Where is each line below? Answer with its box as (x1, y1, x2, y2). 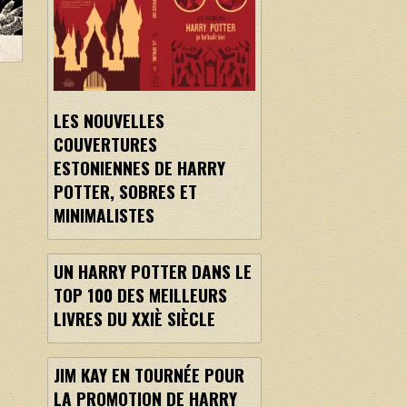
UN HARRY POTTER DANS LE (53, 258, 252, 285)
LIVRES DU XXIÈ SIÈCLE (53, 305, 215, 333)
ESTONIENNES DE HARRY (53, 154, 225, 182)
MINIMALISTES (53, 202, 154, 229)
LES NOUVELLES (53, 107, 164, 134)
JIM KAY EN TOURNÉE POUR (53, 362, 244, 389)
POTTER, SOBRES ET (53, 178, 197, 205)
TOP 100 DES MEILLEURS (53, 282, 227, 309)
